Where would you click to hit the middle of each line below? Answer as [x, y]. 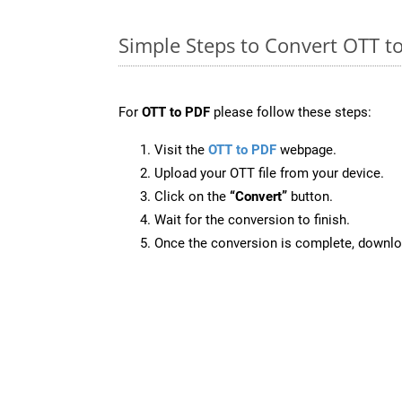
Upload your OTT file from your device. [269, 173]
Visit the [181, 149]
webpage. [306, 149]
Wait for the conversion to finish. [252, 219]
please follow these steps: [291, 112]
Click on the [192, 196]
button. [310, 196]
